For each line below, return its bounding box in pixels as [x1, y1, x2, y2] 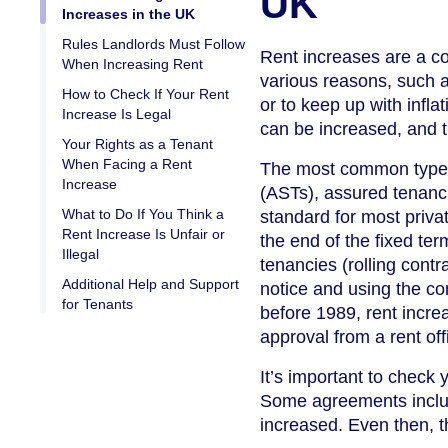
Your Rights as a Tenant [62, 136, 213, 153]
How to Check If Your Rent [62, 86, 229, 103]
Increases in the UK [62, 6, 195, 23]
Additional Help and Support [62, 276, 239, 293]
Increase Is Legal [62, 106, 171, 123]
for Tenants [62, 296, 133, 313]
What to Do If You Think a [62, 206, 224, 223]
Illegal [62, 246, 99, 263]
